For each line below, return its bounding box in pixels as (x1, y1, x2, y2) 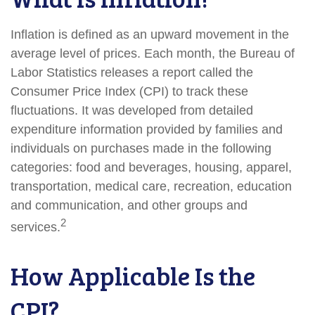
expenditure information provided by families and (11, 122, 283, 136)
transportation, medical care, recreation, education (11, 179, 292, 193)
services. (11, 220, 60, 234)
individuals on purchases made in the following (11, 141, 271, 155)
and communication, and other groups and (11, 198, 247, 212)
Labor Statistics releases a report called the (11, 65, 253, 79)
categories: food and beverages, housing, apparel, (11, 160, 292, 174)
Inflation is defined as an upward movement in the (11, 27, 289, 41)
